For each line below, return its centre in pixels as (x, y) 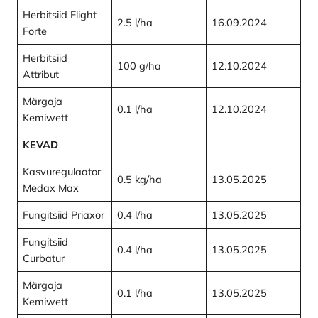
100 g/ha (139, 65)
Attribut (41, 74)
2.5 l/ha (135, 22)
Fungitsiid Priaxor (64, 214)
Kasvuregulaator (62, 171)
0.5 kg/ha (140, 179)
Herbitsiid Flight (60, 14)
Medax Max (51, 187)
